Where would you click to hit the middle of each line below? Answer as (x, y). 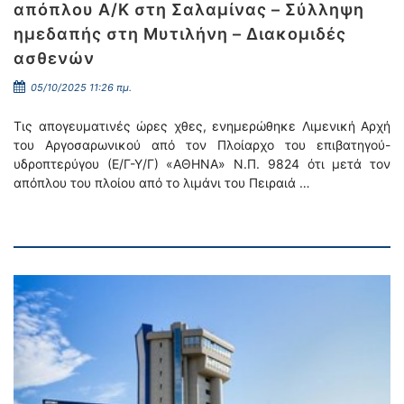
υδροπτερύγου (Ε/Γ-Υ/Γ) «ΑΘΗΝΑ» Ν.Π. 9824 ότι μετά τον (202, 164)
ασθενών (54, 58)
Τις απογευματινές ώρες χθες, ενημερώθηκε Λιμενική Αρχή (202, 126)
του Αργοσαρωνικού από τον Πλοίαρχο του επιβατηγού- (202, 145)
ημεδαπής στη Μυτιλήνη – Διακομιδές (180, 34)
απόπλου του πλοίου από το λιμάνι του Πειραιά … (162, 183)
